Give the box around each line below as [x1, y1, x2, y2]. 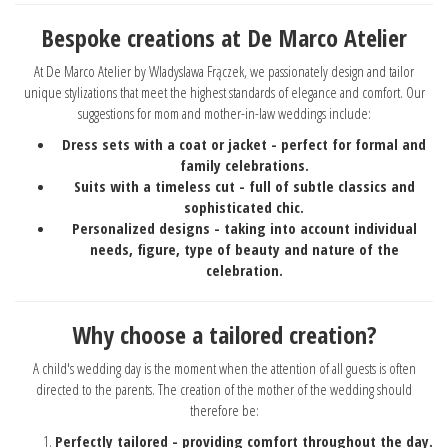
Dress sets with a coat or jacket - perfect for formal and [62, 133, 426, 154]
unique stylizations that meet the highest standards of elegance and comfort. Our [23, 81, 425, 102]
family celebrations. [179, 154, 309, 175]
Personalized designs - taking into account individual [71, 217, 417, 238]
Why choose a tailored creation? [71, 317, 377, 351]
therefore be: [189, 399, 259, 420]
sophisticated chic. [184, 196, 304, 217]
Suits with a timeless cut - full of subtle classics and [73, 175, 415, 196]
